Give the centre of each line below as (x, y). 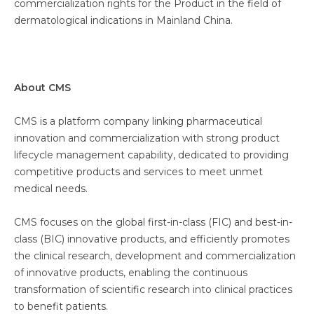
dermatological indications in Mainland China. (123, 20)
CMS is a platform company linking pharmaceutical (138, 121)
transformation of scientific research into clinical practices (153, 289)
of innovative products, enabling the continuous (131, 273)
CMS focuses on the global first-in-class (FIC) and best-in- (153, 222)
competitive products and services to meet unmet (138, 172)
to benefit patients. (61, 306)
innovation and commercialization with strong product (147, 138)
